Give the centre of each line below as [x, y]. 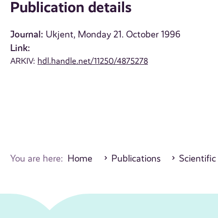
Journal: [27, 35]
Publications [136, 159]
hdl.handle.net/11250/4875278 [93, 61]
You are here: [39, 159]
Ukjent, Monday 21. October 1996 [113, 35]
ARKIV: [24, 61]
